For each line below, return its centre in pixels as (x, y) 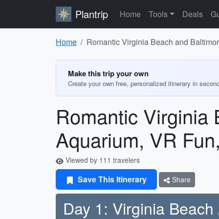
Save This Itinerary (111, 179)
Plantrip (92, 14)
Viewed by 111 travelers (102, 160)
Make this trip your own (108, 73)
